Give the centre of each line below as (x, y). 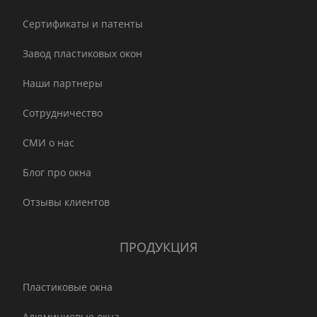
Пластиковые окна (68, 287)
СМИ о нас (48, 143)
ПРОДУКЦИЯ (158, 247)
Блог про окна (57, 173)
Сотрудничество (63, 113)
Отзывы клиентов (66, 202)
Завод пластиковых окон (82, 54)
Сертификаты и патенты (83, 24)
